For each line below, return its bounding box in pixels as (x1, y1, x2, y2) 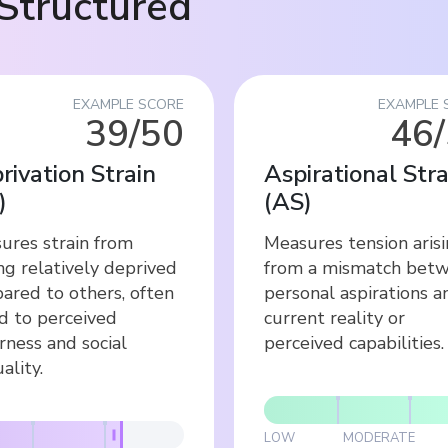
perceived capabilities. (264, 330, 444, 355)
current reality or (264, 305, 405, 330)
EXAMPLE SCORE (73, 94, 184, 114)
